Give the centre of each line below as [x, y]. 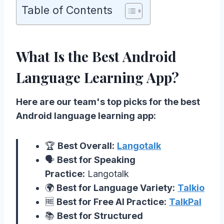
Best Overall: [86, 145]
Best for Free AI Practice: [111, 201]
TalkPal [185, 201]
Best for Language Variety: [116, 187]
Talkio [191, 187]
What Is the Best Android [96, 56]
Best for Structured [100, 215]
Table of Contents [67, 10]
